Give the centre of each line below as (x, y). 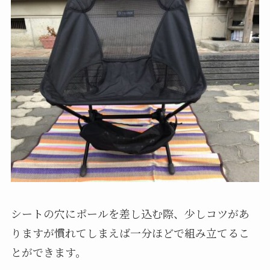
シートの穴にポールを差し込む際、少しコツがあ (130, 214)
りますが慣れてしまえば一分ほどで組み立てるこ (130, 233)
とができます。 (48, 252)
